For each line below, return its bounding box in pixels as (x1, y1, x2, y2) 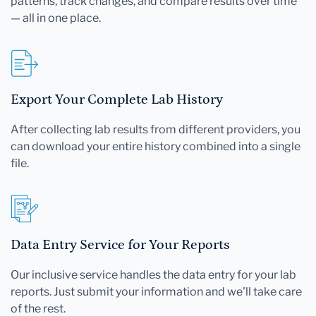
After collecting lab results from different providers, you (11, 122, 300, 136)
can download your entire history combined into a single (11, 139, 300, 153)
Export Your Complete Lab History (11, 91, 223, 107)
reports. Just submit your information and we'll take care (11, 284, 302, 298)
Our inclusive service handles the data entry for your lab (11, 267, 296, 281)
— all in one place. (11, 11, 101, 25)
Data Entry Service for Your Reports (11, 236, 230, 253)
